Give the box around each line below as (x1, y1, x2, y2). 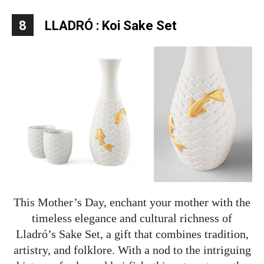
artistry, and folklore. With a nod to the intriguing (13, 243, 251, 256)
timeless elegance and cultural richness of (32, 211, 232, 225)
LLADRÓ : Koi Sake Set (45, 18, 177, 34)
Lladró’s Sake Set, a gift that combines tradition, (15, 227, 249, 240)
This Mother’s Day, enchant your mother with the (14, 195, 250, 209)
